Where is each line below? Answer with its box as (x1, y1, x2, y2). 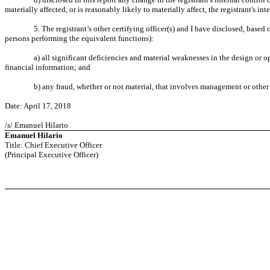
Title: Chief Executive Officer (5, 140, 102, 149)
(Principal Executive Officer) (5, 150, 98, 159)
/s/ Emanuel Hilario (5, 121, 68, 130)
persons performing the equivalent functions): (5, 34, 154, 43)
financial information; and (5, 63, 90, 72)
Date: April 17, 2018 (5, 101, 71, 110)
